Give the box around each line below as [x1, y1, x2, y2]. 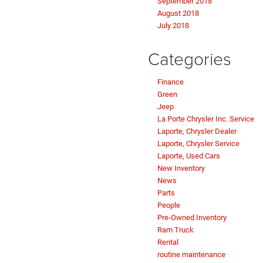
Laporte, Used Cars [157, 151, 220, 161]
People [157, 201, 180, 210]
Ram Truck [157, 225, 194, 235]
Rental [157, 238, 178, 247]
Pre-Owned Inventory [157, 213, 227, 222]
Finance [157, 77, 184, 87]
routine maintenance [157, 250, 225, 259]
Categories [148, 46, 231, 71]
